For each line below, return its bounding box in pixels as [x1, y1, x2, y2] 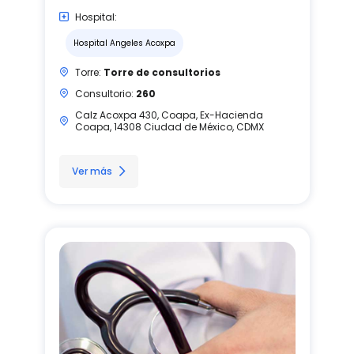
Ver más [71, 164, 112, 178]
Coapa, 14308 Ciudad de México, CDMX [74, 119, 264, 134]
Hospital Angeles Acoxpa [73, 36, 175, 49]
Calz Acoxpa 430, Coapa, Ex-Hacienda [74, 107, 263, 122]
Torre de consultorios [103, 65, 220, 79]
